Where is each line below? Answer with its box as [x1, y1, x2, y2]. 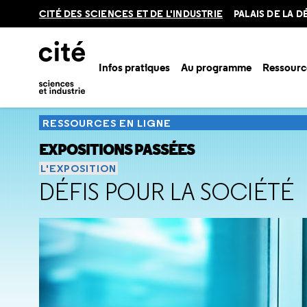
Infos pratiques [99, 60, 171, 75]
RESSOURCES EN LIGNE [42, 116, 171, 130]
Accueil [39, 92, 72, 103]
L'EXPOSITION [40, 162, 116, 175]
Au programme [181, 60, 252, 75]
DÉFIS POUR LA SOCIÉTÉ [39, 177, 295, 206]
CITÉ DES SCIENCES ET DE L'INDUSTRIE [39, 8, 223, 20]
